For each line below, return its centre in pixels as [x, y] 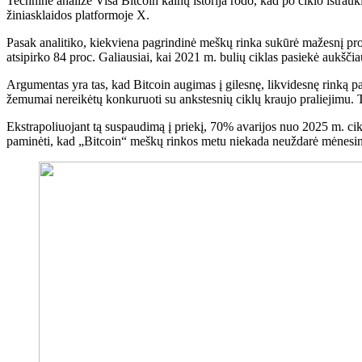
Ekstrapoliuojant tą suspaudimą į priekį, [108, 126]
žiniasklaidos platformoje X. [78, 15]
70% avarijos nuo [255, 126]
